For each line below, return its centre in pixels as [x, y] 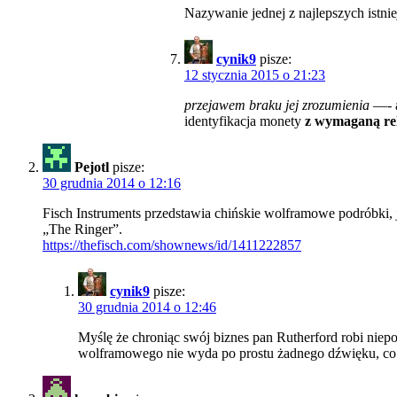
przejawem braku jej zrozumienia [277, 105]
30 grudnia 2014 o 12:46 [147, 307]
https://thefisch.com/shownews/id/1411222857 [172, 245]
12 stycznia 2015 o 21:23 [255, 75]
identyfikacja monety [245, 121]
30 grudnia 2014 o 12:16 [112, 183]
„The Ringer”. [82, 230]
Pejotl [92, 167]
